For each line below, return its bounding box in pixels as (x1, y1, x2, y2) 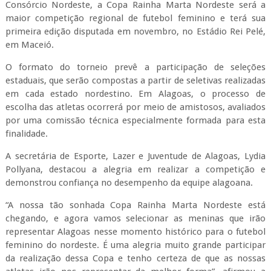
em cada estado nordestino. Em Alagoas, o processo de (5, 88, 266, 99)
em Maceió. (5, 39, 54, 50)
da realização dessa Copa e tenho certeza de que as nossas (5, 253, 266, 264)
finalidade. (5, 128, 48, 139)
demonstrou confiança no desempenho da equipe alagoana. (5, 177, 253, 188)
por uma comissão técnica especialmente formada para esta (5, 115, 266, 126)
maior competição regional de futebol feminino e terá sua (5, 13, 266, 24)
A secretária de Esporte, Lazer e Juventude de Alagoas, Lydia (5, 151, 266, 162)
